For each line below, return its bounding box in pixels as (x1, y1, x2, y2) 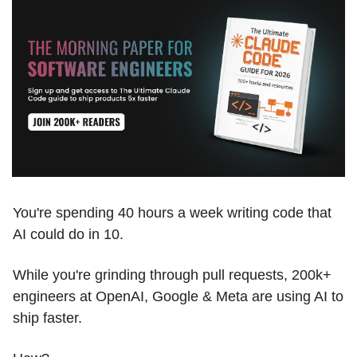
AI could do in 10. (13, 226, 124, 243)
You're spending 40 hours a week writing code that (13, 205, 331, 222)
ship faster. (13, 310, 82, 327)
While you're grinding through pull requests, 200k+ (13, 267, 331, 284)
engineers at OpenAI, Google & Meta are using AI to (13, 288, 343, 305)
